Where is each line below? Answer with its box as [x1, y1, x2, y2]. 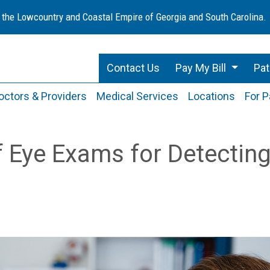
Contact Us [107, 61, 160, 74]
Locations [187, 90, 235, 102]
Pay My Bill [175, 61, 229, 74]
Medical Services [96, 90, 178, 102]
